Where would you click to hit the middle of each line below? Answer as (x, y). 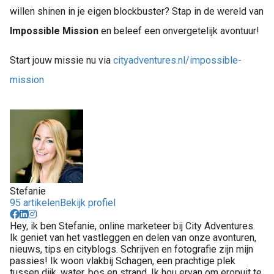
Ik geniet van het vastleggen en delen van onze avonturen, (133, 238)
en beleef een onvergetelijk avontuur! (179, 31)
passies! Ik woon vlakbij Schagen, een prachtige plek (123, 261)
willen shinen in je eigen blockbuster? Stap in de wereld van (137, 12)
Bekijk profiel (88, 203)
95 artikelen (35, 203)
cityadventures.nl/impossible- (177, 61)
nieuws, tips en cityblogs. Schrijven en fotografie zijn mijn (131, 250)
